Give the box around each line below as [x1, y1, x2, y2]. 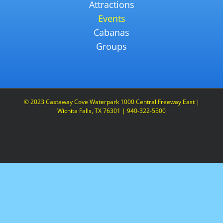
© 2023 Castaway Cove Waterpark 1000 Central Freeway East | [23, 98, 200, 107]
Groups [96, 40, 127, 53]
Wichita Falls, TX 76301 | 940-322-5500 [57, 107, 166, 115]
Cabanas [94, 26, 129, 39]
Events [98, 12, 125, 25]
